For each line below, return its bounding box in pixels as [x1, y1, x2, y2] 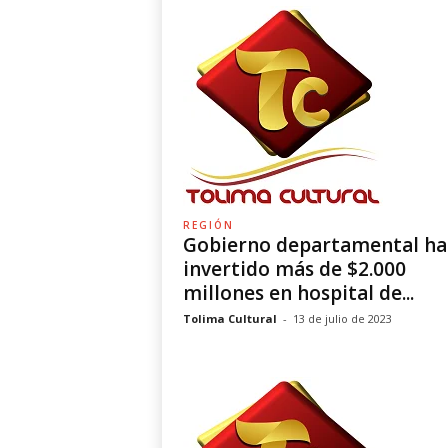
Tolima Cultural [182, 311, 277, 326]
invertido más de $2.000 [182, 256, 406, 282]
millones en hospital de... [182, 280, 414, 306]
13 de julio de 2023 [292, 311, 392, 326]
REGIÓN [182, 218, 234, 232]
